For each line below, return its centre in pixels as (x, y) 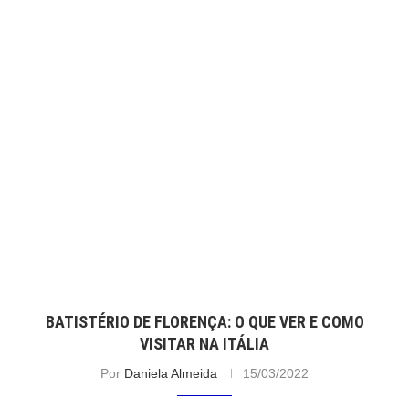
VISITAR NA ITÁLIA (204, 343)
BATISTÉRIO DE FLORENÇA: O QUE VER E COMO (204, 321)
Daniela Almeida (171, 373)
